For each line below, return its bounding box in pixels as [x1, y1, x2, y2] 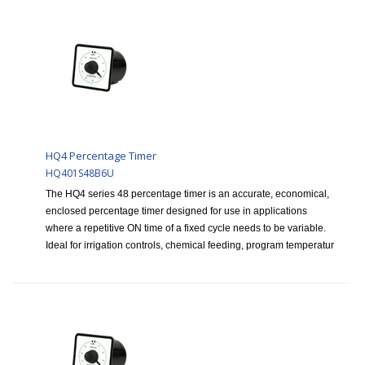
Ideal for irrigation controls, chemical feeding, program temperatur [46, 240, 334, 252]
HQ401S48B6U [46, 166, 114, 181]
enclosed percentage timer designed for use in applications [46, 205, 307, 218]
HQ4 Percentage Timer [46, 148, 156, 164]
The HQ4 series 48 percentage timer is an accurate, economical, [46, 188, 329, 200]
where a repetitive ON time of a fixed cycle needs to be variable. [46, 222, 326, 235]
